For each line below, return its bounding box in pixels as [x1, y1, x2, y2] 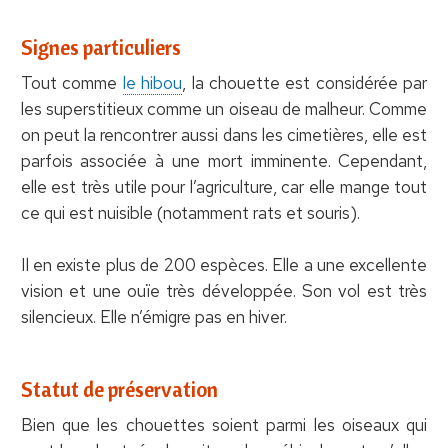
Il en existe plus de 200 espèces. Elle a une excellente [20, 253, 428, 276]
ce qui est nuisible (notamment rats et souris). [20, 201, 360, 224]
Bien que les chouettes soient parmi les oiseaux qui [20, 413, 428, 436]
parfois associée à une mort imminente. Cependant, [20, 149, 428, 172]
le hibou [122, 71, 183, 94]
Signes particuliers [20, 33, 181, 60]
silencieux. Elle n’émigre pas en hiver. [20, 305, 287, 328]
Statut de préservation [20, 375, 218, 402]
